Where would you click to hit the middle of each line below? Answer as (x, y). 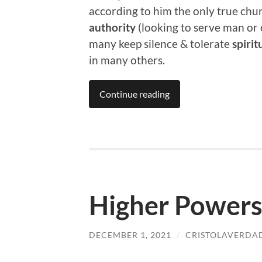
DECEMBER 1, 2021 (130, 235)
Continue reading (135, 94)
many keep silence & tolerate (159, 44)
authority (112, 27)
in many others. (127, 60)
